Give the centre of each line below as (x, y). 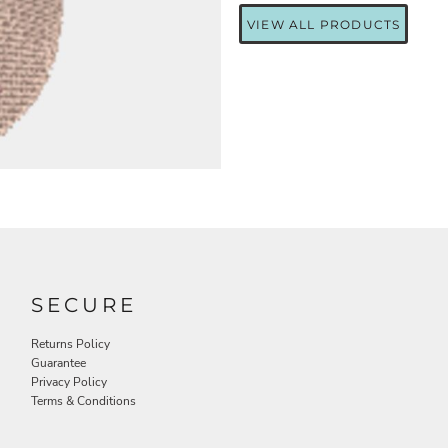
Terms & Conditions (84, 401)
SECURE (84, 305)
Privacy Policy (69, 382)
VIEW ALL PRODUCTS (324, 24)
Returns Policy (71, 344)
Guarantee (59, 363)
